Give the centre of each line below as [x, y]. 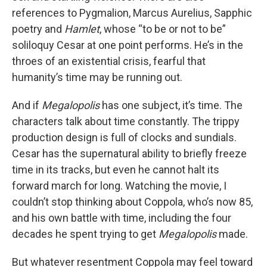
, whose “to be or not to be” [163, 29]
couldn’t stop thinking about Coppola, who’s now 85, [132, 202]
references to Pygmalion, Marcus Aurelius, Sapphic [132, 13]
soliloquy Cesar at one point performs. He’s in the [128, 45]
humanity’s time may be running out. [97, 77]
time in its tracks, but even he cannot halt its [116, 170]
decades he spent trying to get [85, 234]
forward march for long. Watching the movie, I [119, 186]
